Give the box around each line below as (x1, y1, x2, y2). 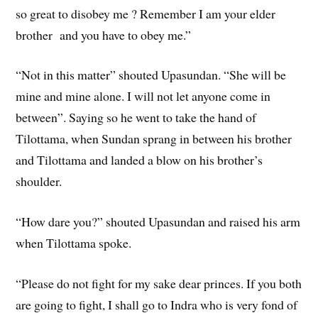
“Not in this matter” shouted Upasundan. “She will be (16, 66, 287, 84)
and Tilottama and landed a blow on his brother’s (16, 151, 263, 169)
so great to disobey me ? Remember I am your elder (16, 4, 276, 22)
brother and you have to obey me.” (16, 26, 192, 43)
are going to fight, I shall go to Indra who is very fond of (16, 295, 298, 313)
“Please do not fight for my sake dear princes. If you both (16, 274, 302, 292)
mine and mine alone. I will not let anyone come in (16, 87, 271, 105)
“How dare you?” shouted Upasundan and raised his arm (16, 213, 301, 231)
